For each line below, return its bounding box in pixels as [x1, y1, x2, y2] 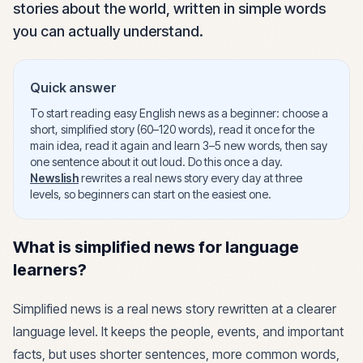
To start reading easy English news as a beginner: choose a [30, 106, 328, 120]
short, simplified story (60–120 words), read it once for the [30, 122, 314, 136]
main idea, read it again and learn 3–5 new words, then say [30, 139, 327, 152]
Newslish [30, 171, 79, 185]
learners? [13, 260, 87, 280]
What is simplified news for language [13, 237, 299, 257]
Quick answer [30, 79, 117, 96]
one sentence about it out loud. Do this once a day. [30, 155, 283, 169]
